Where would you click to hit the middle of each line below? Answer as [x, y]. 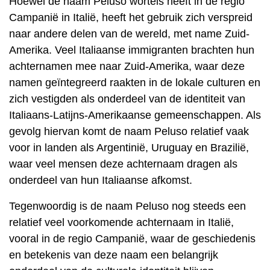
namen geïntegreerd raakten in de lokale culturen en [135, 83]
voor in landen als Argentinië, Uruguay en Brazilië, [129, 148]
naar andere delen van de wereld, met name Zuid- [129, 34]
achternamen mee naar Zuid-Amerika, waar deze [127, 66]
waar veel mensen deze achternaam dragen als [123, 164]
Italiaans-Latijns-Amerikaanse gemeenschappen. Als [135, 115]
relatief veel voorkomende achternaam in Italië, [121, 222]
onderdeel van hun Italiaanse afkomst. [101, 180]
